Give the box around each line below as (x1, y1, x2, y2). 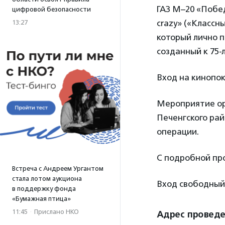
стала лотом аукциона (12, 175, 82, 182)
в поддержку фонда (12, 185, 76, 192)
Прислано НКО (34, 208, 79, 215)
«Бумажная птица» (12, 195, 71, 202)
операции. (157, 127, 199, 137)
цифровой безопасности (12, 6, 91, 13)
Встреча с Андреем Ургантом (12, 165, 103, 172)
